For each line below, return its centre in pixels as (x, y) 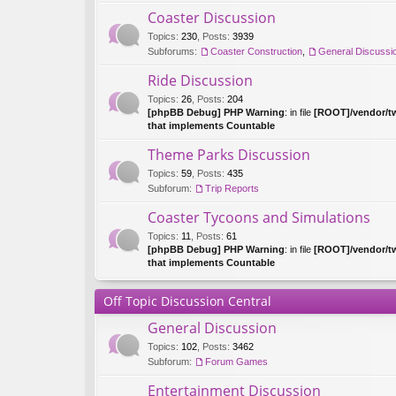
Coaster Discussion (212, 18)
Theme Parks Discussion (229, 155)
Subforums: (172, 51)
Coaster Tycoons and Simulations (259, 217)
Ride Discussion (200, 80)
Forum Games (236, 362)
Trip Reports (232, 188)
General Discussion (212, 328)
